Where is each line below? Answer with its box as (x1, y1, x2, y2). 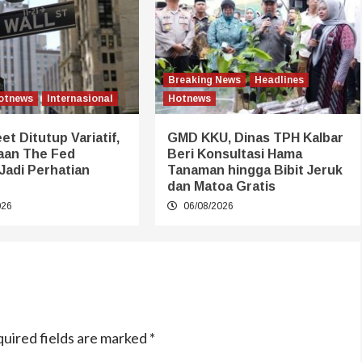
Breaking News (167, 74, 241, 86)
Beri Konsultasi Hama (166, 147, 302, 162)
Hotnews (167, 93, 211, 105)
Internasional (46, 93, 113, 105)
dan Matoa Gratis (166, 179, 276, 194)
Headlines (254, 74, 304, 86)
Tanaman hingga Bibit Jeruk (166, 163, 343, 178)
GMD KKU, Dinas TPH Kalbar (166, 131, 343, 145)
